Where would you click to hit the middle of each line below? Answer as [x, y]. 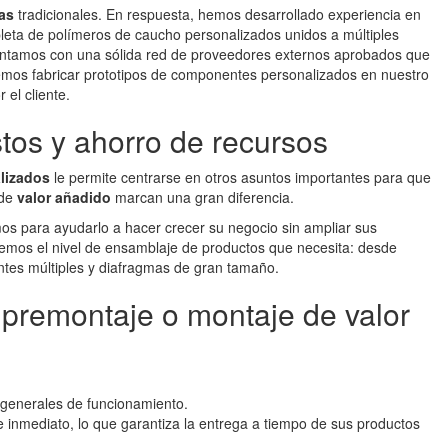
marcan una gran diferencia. [202, 197]
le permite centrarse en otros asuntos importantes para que [240, 177]
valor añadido [64, 197]
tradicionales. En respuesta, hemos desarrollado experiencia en [217, 14]
